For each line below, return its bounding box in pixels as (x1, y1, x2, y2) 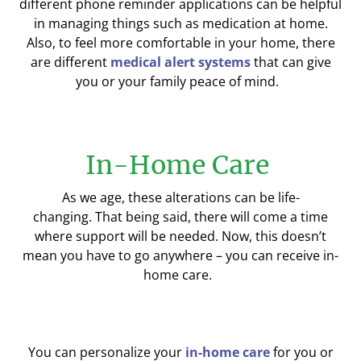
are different (30, 53, 110, 71)
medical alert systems (110, 53, 251, 71)
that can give (250, 53, 331, 71)
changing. (33, 208, 95, 226)
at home (270, 15, 325, 32)
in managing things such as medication (33, 15, 271, 32)
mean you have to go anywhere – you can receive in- (23, 247, 338, 264)
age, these (96, 189, 165, 206)
